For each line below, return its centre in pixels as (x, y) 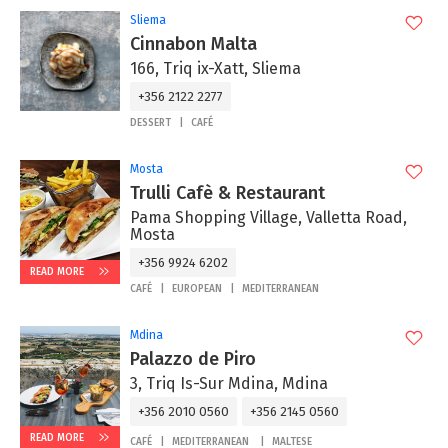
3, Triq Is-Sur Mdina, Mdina (229, 383)
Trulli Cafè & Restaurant (227, 193)
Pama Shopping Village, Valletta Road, (268, 217)
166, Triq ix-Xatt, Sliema (215, 68)
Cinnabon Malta (193, 44)
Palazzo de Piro (193, 359)
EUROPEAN (197, 289)
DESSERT (150, 123)
